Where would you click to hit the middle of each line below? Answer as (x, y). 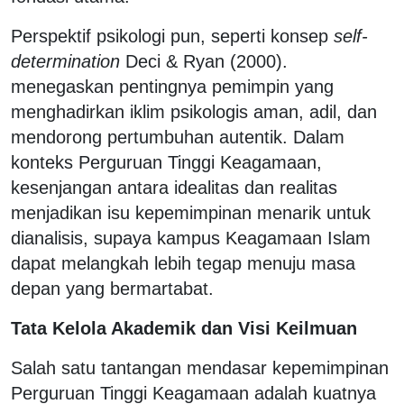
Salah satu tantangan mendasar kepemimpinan (200, 367)
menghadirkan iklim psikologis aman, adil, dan (194, 111)
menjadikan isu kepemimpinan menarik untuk (191, 212)
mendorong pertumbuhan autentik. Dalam (178, 137)
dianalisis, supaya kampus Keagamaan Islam (191, 238)
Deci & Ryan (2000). (204, 61)
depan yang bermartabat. (112, 288)
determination (65, 61)
